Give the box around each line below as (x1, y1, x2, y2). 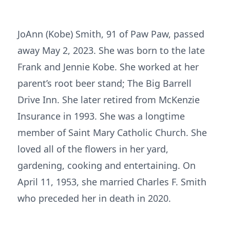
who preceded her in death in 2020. (17, 192, 171, 204)
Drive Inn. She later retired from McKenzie (17, 93, 200, 106)
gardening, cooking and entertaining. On (17, 159, 196, 171)
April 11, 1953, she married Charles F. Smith (17, 176, 206, 188)
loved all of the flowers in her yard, (17, 143, 168, 155)
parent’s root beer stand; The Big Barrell (17, 77, 191, 89)
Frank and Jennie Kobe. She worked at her (17, 61, 199, 73)
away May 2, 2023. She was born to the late (17, 44, 205, 56)
